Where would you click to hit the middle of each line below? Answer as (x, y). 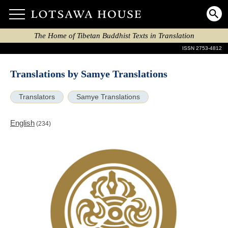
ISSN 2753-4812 (202, 48)
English (22, 123)
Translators (37, 97)
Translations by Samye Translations (89, 74)
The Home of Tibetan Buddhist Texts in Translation (114, 36)
